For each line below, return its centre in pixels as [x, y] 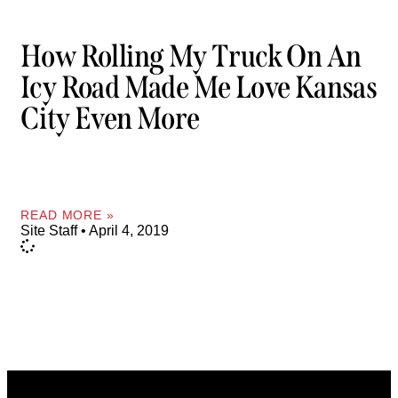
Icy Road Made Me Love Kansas [199, 88]
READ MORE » [68, 215]
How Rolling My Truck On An [191, 56]
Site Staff [51, 230]
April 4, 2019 [127, 230]
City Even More [110, 119]
